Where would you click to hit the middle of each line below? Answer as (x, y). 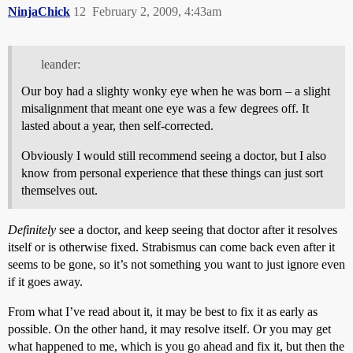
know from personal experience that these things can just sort (172, 173)
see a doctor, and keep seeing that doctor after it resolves (197, 229)
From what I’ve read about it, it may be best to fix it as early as (163, 311)
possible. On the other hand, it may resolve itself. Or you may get (169, 329)
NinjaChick (39, 11)
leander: (60, 64)
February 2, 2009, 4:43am (157, 11)
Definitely (32, 229)
